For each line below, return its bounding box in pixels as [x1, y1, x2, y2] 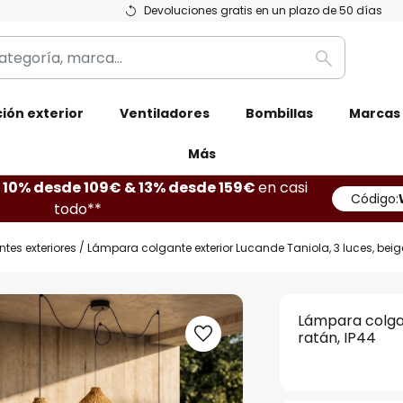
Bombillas [246, 104, 313, 122]
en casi [257, 177, 308, 198]
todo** [54, 199, 102, 219]
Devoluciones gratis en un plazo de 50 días [144, 3, 382, 18]
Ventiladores [120, 104, 210, 122]
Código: [351, 190, 399, 208]
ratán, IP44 [298, 327, 377, 348]
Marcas [349, 104, 400, 122]
